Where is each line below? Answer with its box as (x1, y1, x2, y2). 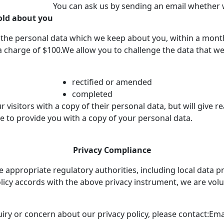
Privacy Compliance (73, 144, 151, 155)
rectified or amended (72, 76, 152, 87)
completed (72, 88, 112, 99)
